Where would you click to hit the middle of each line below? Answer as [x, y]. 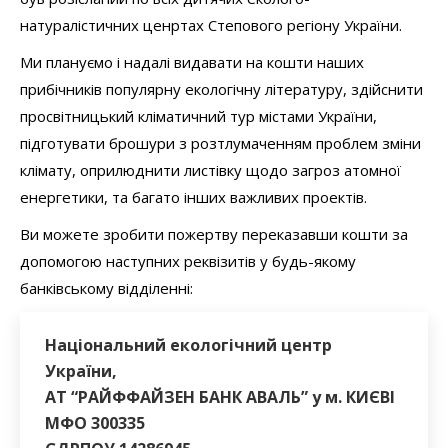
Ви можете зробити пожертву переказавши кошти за [214, 234]
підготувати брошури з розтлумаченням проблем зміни [220, 143]
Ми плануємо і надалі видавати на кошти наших [192, 62]
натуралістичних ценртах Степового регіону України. [211, 25]
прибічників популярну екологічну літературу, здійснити [221, 89]
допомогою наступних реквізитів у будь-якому [188, 261]
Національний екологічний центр [188, 345]
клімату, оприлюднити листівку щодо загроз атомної [210, 170]
